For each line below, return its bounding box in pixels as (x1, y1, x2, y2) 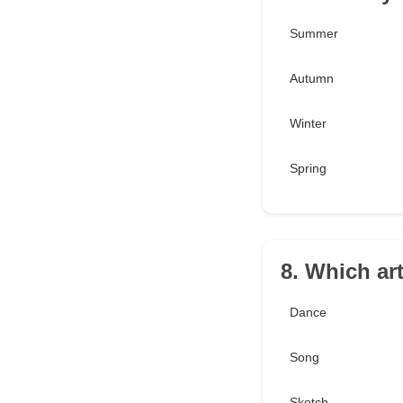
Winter (290, 116, 327, 131)
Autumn (290, 71, 334, 86)
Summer (290, 26, 338, 41)
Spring (290, 161, 327, 176)
